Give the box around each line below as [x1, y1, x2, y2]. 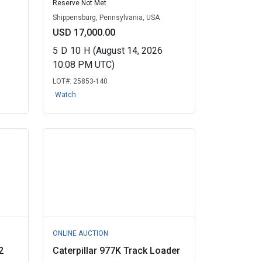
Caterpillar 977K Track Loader [52, 245, 180, 256]
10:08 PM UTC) [52, 59, 115, 70]
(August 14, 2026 [92, 45, 163, 56]
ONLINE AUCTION [52, 229, 108, 237]
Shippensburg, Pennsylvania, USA [52, 13, 160, 22]
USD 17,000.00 [52, 27, 115, 38]
